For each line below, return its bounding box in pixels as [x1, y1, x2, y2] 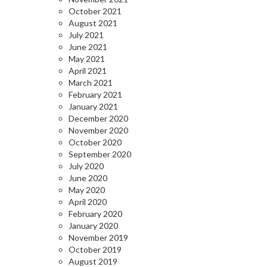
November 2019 [69, 232, 128, 243]
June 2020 [69, 173, 107, 183]
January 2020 [69, 221, 118, 231]
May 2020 [69, 185, 105, 195]
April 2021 [69, 66, 107, 76]
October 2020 [69, 137, 122, 147]
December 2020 [69, 113, 128, 123]
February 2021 [69, 89, 122, 100]
